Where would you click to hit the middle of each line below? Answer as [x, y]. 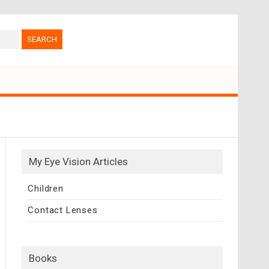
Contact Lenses [63, 210]
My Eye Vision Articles [79, 161]
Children [46, 188]
